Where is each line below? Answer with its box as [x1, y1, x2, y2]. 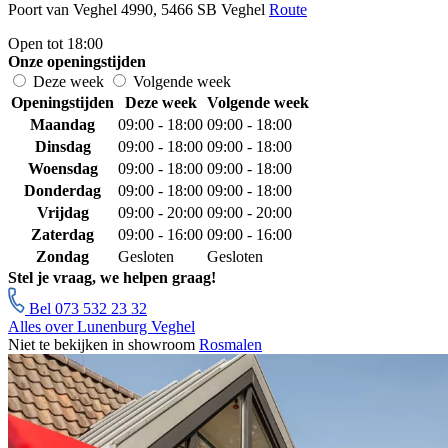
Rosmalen [199, 336, 262, 354]
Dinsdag [34, 138, 91, 156]
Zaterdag [31, 226, 94, 244]
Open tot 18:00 [8, 35, 103, 53]
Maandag [30, 116, 95, 134]
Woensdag [27, 160, 98, 178]
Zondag [36, 248, 89, 266]
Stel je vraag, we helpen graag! [8, 269, 216, 287]
